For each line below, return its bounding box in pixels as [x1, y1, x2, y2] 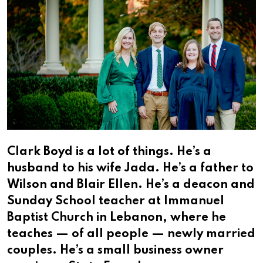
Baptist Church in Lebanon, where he [7, 212, 226, 224]
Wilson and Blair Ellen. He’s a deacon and [7, 179, 255, 191]
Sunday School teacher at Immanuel [7, 195, 224, 208]
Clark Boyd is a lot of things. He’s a [7, 146, 211, 159]
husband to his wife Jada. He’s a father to [7, 163, 254, 175]
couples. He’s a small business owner [7, 245, 224, 257]
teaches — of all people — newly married [7, 228, 255, 241]
